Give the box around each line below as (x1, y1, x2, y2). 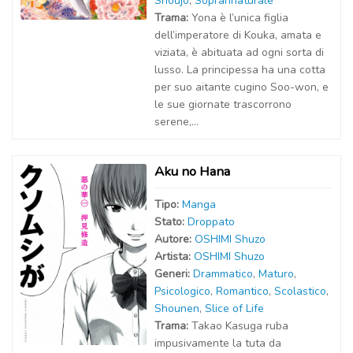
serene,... (154, 114, 199, 129)
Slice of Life (205, 301, 264, 316)
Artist (154, 249, 182, 264)
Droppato (188, 214, 235, 229)
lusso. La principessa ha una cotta (154, 62, 325, 77)
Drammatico (193, 266, 253, 281)
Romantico (216, 284, 269, 299)
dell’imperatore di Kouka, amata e (154, 28, 321, 43)
